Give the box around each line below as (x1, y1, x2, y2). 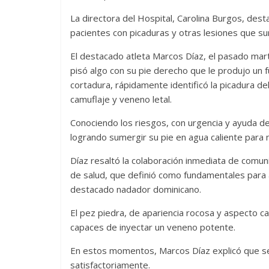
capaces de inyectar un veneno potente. (70, 221, 235, 233)
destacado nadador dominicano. (70, 183, 201, 195)
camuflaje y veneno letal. (70, 93, 172, 105)
